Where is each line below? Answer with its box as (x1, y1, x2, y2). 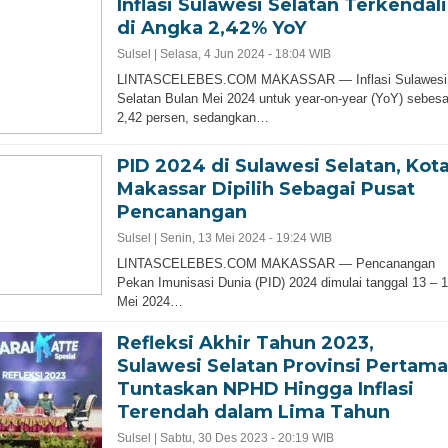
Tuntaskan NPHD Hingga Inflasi (116, 377, 414, 400)
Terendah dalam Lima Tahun (116, 400, 390, 423)
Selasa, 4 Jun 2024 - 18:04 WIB (159, 46, 331, 61)
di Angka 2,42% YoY (116, 16, 306, 39)
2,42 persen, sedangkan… (116, 109, 269, 125)
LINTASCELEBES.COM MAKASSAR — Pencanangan (116, 255, 435, 271)
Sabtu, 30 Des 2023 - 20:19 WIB (159, 430, 334, 445)
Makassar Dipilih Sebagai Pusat (116, 177, 415, 200)
